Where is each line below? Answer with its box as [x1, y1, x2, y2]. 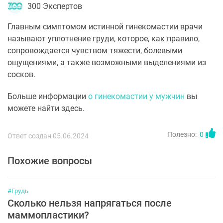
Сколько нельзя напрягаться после [7, 197, 172, 209]
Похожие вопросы [7, 155, 92, 167]
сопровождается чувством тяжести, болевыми [7, 46, 182, 55]
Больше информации [7, 92, 88, 101]
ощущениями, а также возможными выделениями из [7, 58, 206, 67]
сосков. [7, 70, 35, 79]
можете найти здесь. [7, 104, 85, 113]
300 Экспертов [27, 1, 82, 11]
